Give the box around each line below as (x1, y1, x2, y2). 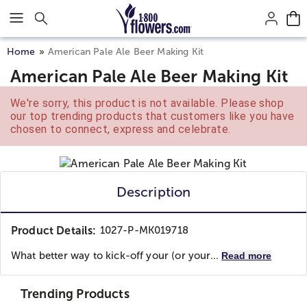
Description (116, 184, 191, 199)
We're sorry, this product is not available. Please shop (10, 97, 284, 110)
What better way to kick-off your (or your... (11, 250, 222, 261)
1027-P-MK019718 (99, 225, 188, 236)
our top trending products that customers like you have (10, 110, 295, 123)
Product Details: (11, 225, 97, 236)
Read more (221, 250, 272, 261)
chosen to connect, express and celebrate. (10, 123, 231, 136)
